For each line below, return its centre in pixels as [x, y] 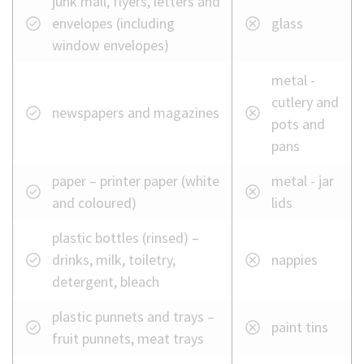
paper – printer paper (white [136, 181]
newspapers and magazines [136, 113]
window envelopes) [110, 45]
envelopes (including [113, 24]
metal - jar [303, 181]
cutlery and [305, 102]
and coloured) [94, 203]
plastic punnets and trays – [133, 317]
